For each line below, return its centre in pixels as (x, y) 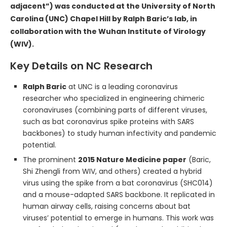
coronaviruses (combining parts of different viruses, (115, 110)
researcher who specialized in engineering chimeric (114, 98)
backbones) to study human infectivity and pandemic (120, 133)
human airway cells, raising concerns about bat (107, 206)
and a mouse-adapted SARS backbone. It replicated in (119, 194)
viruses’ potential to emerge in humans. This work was (118, 218)
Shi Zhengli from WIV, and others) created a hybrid (112, 171)
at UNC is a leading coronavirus (122, 86)
